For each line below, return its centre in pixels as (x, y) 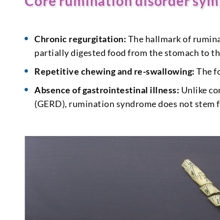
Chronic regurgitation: (81, 39)
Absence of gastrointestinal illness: (107, 90)
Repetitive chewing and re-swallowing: (115, 71)
